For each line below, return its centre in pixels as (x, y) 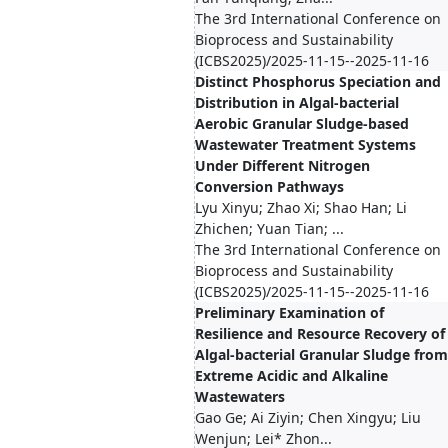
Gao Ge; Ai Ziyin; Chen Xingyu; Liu (308, 417)
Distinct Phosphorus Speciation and (318, 81)
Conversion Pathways (269, 186)
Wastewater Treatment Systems (305, 144)
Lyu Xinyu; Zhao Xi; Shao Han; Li (301, 207)
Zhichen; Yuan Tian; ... (269, 228)
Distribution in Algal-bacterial (297, 102)
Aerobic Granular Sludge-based (302, 123)
